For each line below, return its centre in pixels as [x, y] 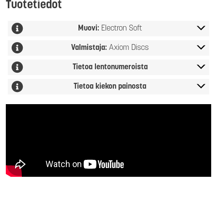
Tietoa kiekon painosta [110, 87]
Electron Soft [122, 29]
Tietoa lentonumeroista [110, 67]
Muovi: [90, 29]
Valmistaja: [90, 48]
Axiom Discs [129, 48]
